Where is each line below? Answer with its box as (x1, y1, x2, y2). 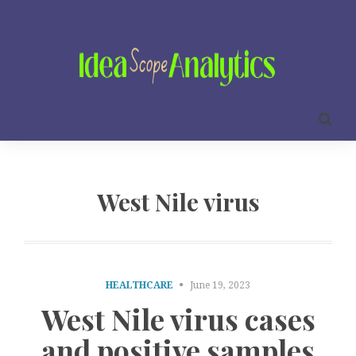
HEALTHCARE (106, 279, 173, 291)
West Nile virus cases (41, 300, 315, 338)
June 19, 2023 (190, 279, 250, 291)
